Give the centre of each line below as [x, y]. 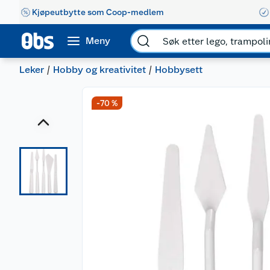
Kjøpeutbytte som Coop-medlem [98, 12]
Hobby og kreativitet [99, 70]
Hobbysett [179, 70]
